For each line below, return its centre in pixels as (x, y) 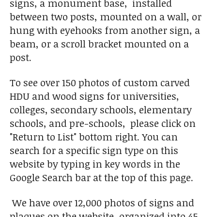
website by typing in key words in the (95, 164)
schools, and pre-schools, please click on (103, 123)
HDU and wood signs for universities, (94, 96)
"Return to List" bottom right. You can (94, 137)
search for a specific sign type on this (94, 150)
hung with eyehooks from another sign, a (105, 30)
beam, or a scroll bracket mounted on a (99, 44)
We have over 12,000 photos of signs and (102, 203)
